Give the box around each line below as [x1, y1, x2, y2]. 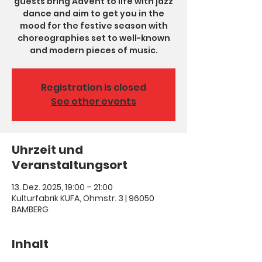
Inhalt [12, 236, 49, 252]
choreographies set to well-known [17, 32, 170, 44]
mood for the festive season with [19, 20, 168, 32]
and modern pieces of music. [29, 44, 158, 56]
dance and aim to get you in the [23, 8, 164, 19]
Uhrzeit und [12, 142, 83, 158]
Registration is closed [41, 81, 146, 94]
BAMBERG [12, 204, 49, 215]
